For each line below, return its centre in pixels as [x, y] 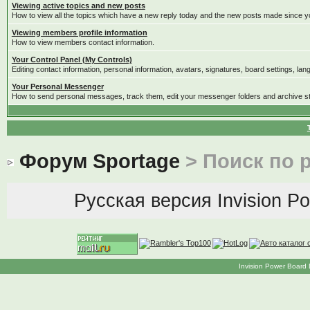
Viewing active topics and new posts [78, 6]
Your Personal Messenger [57, 86]
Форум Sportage [99, 161]
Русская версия [143, 201]
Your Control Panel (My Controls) [72, 60]
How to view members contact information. [83, 42]
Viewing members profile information [79, 33]
